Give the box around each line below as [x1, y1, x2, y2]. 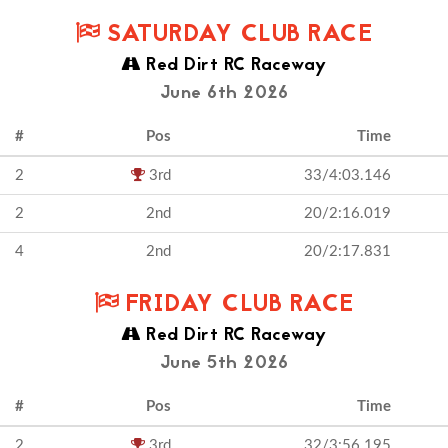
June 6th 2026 [159, 80, 289, 107]
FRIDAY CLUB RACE [118, 287, 355, 324]
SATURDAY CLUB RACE [99, 17, 373, 54]
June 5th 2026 [159, 350, 289, 377]
